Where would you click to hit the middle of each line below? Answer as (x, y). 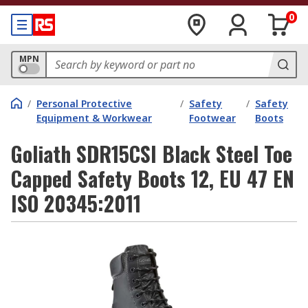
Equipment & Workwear (94, 118)
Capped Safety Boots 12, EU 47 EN (153, 178)
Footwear (213, 118)
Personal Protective (84, 103)
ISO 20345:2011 (76, 203)
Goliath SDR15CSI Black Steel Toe (152, 154)
